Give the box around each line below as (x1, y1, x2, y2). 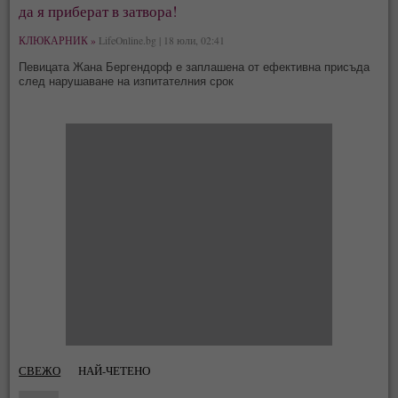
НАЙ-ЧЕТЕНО (78, 362, 151, 378)
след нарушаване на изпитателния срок (19, 74, 235, 88)
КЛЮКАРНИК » (19, 33, 97, 47)
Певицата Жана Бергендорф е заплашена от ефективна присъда (19, 60, 370, 74)
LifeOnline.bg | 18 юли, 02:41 (96, 33, 226, 47)
